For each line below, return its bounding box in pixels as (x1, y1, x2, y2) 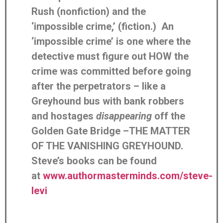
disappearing (96, 110, 152, 122)
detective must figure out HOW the (31, 50, 189, 62)
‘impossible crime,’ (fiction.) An (31, 20, 174, 32)
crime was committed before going (31, 65, 191, 77)
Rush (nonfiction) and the (31, 5, 146, 17)
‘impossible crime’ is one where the (31, 35, 191, 47)
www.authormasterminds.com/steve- (43, 169, 213, 182)
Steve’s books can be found (31, 154, 157, 167)
